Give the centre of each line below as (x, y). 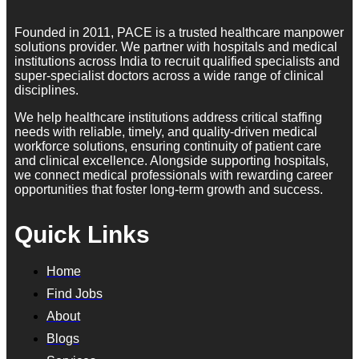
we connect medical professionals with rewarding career (173, 175)
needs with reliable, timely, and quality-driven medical (166, 131)
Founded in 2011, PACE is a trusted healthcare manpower (179, 32)
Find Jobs (75, 293)
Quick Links (82, 234)
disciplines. (46, 90)
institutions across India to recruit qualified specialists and (177, 61)
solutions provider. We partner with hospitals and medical (176, 46)
